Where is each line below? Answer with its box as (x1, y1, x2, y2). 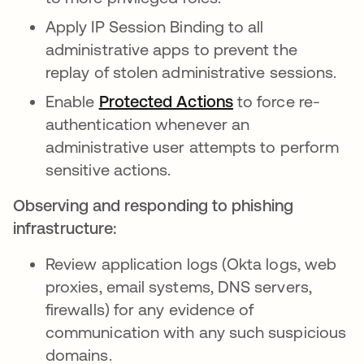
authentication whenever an (45, 115, 250, 134)
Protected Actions (98, 92, 233, 111)
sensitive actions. (45, 160, 171, 180)
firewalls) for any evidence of (45, 300, 254, 319)
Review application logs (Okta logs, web (45, 254, 337, 274)
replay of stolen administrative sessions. (45, 63, 337, 82)
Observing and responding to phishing (13, 196, 293, 215)
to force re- (232, 92, 320, 111)
